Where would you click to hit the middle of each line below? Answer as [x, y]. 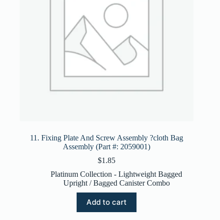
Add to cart [107, 202]
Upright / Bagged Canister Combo [116, 183]
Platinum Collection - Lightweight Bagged [117, 174]
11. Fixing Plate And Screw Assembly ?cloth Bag [107, 137]
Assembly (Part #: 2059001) [107, 146]
